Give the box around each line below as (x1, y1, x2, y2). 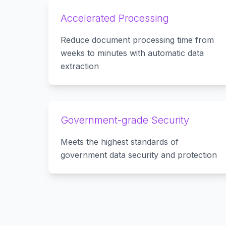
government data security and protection (61, 150, 217, 160)
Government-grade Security (61, 114, 189, 126)
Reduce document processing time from (61, 35, 214, 45)
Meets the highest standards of (61, 137, 179, 147)
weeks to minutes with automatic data (61, 48, 204, 58)
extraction (61, 61, 99, 71)
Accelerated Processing (61, 12, 169, 24)
